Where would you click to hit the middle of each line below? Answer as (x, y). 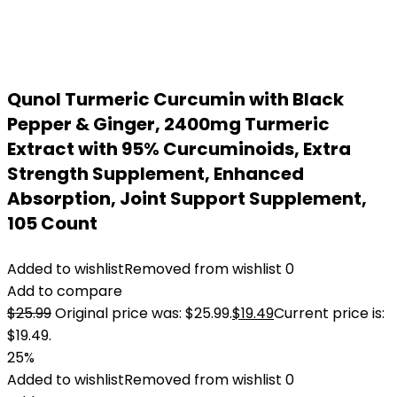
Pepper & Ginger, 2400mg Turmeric (168, 124)
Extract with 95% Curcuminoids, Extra (179, 149)
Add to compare (65, 291)
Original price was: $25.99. (144, 313)
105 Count (52, 223)
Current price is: (329, 313)
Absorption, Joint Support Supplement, (187, 198)
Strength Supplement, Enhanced (156, 174)
